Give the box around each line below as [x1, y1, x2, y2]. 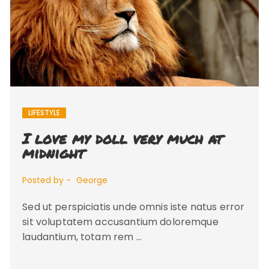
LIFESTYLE [28, 107, 61, 118]
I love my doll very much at [22, 128, 223, 150]
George [76, 174, 108, 187]
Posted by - [22, 174, 71, 187]
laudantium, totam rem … [22, 230, 142, 244]
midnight [22, 142, 85, 164]
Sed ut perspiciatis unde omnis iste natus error [22, 200, 245, 214]
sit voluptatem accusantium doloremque [22, 215, 219, 229]
